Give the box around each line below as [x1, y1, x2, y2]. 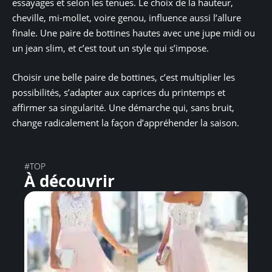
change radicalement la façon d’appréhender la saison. [12, 116, 239, 129]
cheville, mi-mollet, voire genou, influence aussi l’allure [12, 12, 241, 24]
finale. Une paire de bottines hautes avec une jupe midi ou [12, 27, 255, 39]
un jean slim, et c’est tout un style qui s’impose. [12, 42, 209, 55]
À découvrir [24, 169, 115, 192]
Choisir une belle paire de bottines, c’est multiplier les [12, 70, 235, 83]
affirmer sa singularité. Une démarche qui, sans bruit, [12, 101, 234, 114]
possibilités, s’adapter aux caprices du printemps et [12, 86, 225, 98]
